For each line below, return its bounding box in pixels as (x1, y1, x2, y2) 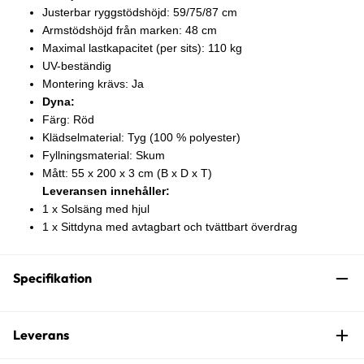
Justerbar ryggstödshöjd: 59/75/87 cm (42, 6, 237, 19)
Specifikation (13, 270, 92, 287)
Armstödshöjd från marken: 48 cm (42, 24, 217, 37)
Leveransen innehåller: (42, 184, 170, 198)
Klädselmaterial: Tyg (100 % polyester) (42, 131, 240, 145)
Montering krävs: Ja (42, 77, 144, 91)
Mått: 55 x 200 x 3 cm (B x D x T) (42, 167, 212, 180)
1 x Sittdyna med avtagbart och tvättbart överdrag (42, 220, 297, 234)
